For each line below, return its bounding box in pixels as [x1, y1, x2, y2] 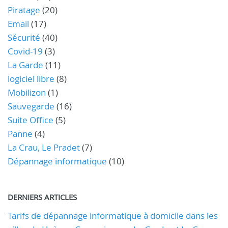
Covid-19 [8, 45, 43, 57]
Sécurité [8, 32, 40, 43]
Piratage [8, 4, 40, 16]
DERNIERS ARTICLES [8, 192, 77, 202]
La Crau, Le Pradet [8, 141, 80, 153]
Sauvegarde [8, 100, 54, 112]
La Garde [8, 59, 43, 71]
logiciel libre [8, 73, 54, 84]
